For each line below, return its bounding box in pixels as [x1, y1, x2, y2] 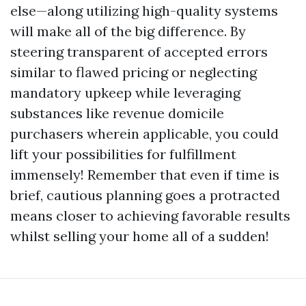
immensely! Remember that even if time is [10, 166, 279, 184]
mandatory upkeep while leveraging [10, 84, 240, 102]
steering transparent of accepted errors [10, 43, 268, 61]
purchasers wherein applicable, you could [10, 125, 279, 143]
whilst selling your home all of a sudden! [10, 227, 269, 245]
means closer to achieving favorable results [10, 207, 290, 225]
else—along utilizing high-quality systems [10, 2, 278, 20]
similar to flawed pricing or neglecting [10, 64, 257, 81]
